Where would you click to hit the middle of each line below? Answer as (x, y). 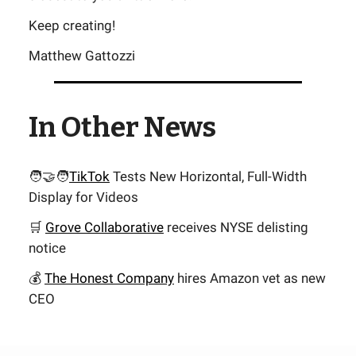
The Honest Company (109, 278)
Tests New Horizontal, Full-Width (208, 176)
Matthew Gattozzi (82, 55)
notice (47, 248)
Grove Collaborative (104, 227)
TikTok (89, 176)
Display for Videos (83, 197)
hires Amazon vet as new (250, 278)
